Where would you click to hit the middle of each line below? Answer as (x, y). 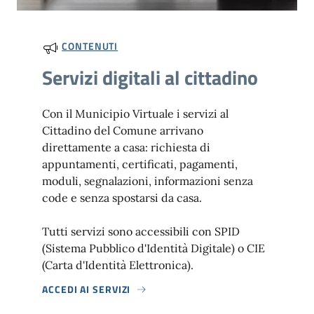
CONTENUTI (90, 46)
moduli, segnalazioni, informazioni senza (148, 180)
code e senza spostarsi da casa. (122, 197)
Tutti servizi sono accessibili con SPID (141, 231)
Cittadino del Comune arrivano (123, 130)
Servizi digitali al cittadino (150, 77)
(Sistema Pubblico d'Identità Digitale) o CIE (153, 248)
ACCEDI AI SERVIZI (87, 289)
